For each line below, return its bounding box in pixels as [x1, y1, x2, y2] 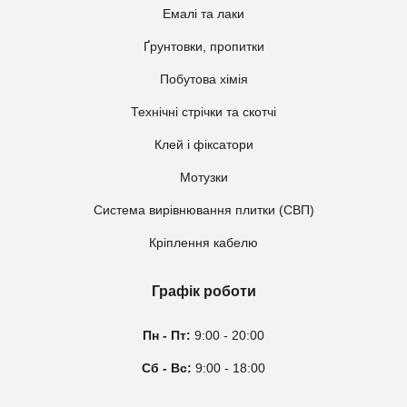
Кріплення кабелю [149, 235, 258, 250]
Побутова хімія [159, 72, 248, 86]
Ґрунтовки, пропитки [143, 39, 264, 54]
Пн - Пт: [143, 328, 191, 342]
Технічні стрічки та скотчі [131, 104, 276, 119]
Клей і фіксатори [154, 137, 253, 152]
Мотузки [179, 170, 228, 184]
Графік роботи [151, 283, 256, 299]
